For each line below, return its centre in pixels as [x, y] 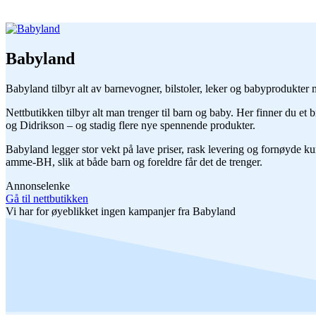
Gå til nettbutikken [47, 199]
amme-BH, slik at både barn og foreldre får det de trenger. [134, 162]
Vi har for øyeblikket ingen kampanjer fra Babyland [121, 212]
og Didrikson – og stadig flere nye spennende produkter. [130, 126]
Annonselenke [38, 186]
